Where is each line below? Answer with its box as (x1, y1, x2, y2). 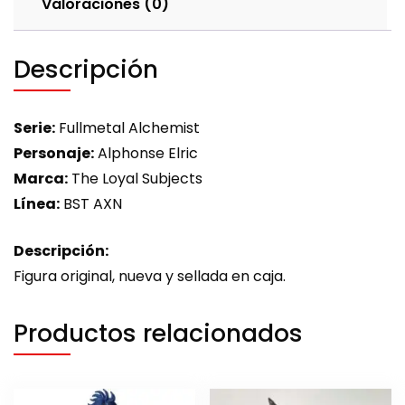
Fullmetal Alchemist (55, 117, 200, 138)
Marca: (14, 167, 68, 189)
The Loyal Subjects (68, 167, 202, 189)
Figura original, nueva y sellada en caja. (14, 265, 286, 287)
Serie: (14, 117, 55, 138)
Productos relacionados (14, 316, 303, 350)
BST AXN (60, 193, 122, 214)
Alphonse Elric (94, 142, 198, 164)
